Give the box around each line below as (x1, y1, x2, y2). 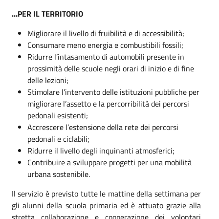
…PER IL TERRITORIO (12, 7, 83, 20)
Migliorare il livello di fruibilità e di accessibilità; (27, 27, 184, 39)
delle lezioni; (27, 74, 68, 86)
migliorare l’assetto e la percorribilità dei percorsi (27, 97, 189, 109)
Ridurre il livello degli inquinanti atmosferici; (27, 144, 175, 156)
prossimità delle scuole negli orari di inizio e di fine (27, 62, 194, 74)
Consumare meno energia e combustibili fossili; (27, 39, 183, 51)
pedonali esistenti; (27, 109, 88, 121)
